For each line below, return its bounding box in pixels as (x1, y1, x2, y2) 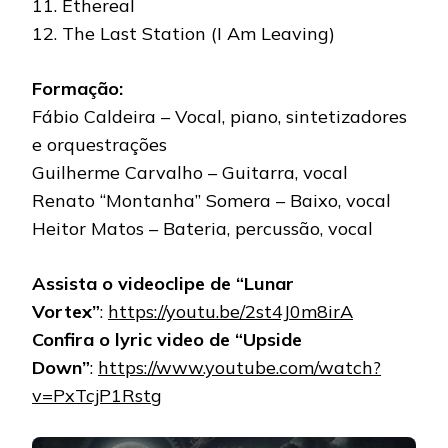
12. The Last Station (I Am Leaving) (32, 22, 335, 46)
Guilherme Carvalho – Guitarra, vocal (32, 161, 348, 185)
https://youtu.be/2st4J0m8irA (108, 300, 353, 324)
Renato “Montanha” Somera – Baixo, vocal (32, 189, 391, 213)
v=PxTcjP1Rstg (32, 384, 162, 408)
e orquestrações (32, 133, 167, 157)
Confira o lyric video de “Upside (32, 328, 302, 352)
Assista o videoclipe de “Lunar (32, 272, 294, 296)
